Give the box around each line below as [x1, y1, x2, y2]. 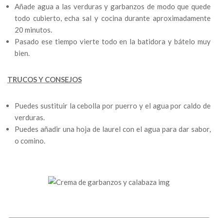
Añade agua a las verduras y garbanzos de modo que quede [15, 2, 211, 11]
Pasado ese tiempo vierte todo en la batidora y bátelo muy [15, 37, 211, 46]
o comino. [15, 136, 45, 145]
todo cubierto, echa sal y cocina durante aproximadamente [15, 14, 211, 23]
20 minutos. [15, 25, 52, 35]
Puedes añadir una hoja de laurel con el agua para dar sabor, [15, 125, 211, 134]
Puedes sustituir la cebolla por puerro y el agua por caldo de [15, 101, 211, 110]
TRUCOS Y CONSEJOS [7, 75, 82, 84]
